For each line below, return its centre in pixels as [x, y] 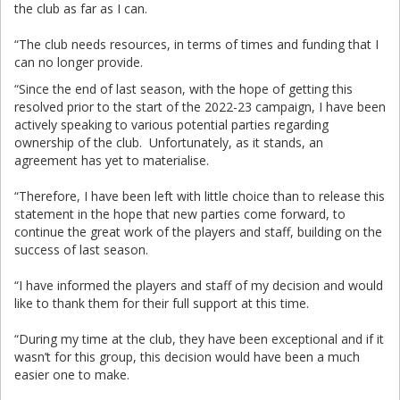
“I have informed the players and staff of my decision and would [199, 285]
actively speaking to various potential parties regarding [171, 125]
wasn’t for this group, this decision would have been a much [187, 357]
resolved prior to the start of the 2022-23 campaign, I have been [200, 107]
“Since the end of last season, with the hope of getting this [183, 89]
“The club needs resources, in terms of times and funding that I [196, 44]
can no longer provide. [79, 62]
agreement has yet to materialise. [112, 160]
